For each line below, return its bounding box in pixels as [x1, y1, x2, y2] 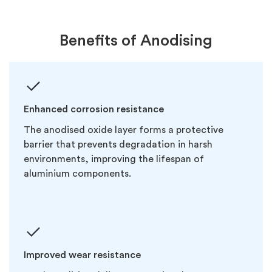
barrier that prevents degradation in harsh [24, 139, 212, 149]
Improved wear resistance [24, 250, 143, 260]
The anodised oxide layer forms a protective [24, 124, 223, 135]
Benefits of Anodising [59, 32, 212, 49]
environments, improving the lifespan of [24, 154, 204, 164]
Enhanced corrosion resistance [24, 104, 164, 114]
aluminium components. [24, 168, 131, 178]
